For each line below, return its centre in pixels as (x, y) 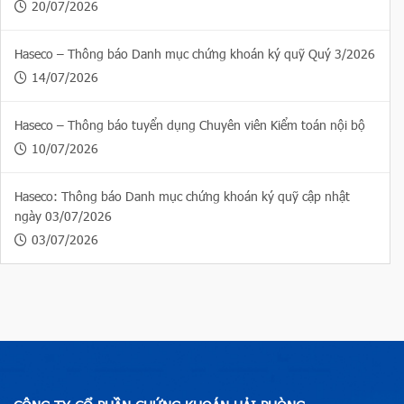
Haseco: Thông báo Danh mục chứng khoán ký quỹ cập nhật (182, 197)
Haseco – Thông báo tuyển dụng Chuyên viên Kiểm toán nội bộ (190, 125)
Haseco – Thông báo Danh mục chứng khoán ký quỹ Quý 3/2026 (195, 54)
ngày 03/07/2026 (63, 216)
